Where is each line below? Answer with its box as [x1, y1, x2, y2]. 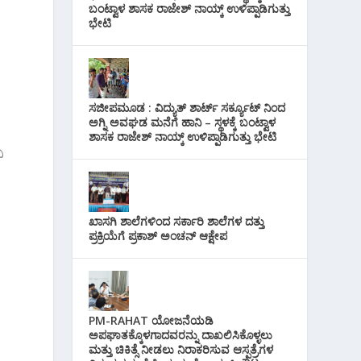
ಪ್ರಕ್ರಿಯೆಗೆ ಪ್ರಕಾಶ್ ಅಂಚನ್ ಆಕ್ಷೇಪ [89, 228, 228, 244]
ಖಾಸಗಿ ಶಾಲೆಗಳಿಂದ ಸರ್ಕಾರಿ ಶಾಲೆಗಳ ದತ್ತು [89, 214, 265, 230]
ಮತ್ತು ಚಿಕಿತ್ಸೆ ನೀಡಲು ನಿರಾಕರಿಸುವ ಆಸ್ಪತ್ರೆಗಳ [89, 342, 274, 358]
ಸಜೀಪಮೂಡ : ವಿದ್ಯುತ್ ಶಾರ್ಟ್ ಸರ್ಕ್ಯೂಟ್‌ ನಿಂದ [89, 100, 286, 116]
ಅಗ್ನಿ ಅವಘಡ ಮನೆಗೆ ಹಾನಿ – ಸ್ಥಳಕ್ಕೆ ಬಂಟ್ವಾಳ [89, 114, 276, 131]
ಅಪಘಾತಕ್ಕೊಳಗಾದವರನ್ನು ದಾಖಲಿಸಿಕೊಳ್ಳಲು [89, 327, 273, 343]
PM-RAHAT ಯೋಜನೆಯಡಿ [89, 313, 214, 329]
